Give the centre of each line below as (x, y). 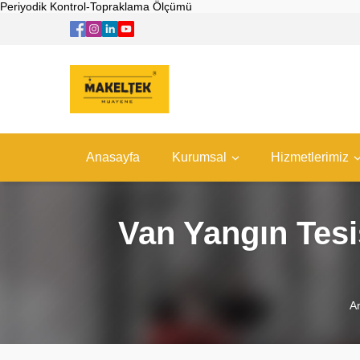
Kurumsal (199, 157)
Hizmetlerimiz (310, 157)
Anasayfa (113, 157)
